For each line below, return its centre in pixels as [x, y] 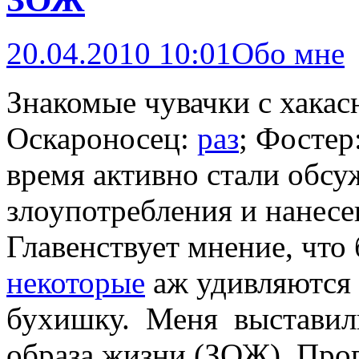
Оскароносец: [102, 138]
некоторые [76, 282]
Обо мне [288, 53]
